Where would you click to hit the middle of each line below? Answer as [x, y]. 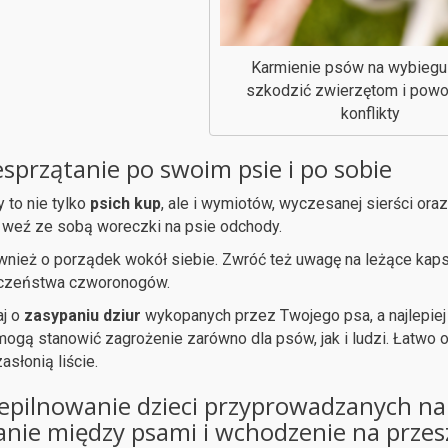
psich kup [125, 203]
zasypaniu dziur [80, 315]
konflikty [370, 113]
